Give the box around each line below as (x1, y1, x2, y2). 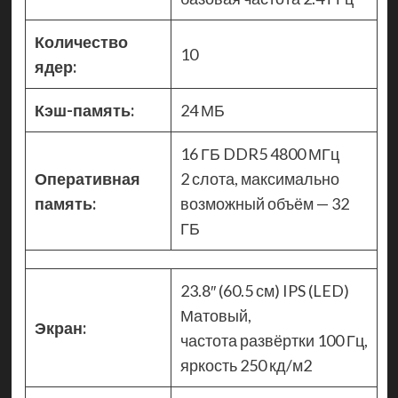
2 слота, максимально (179, 169, 339, 189)
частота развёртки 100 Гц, (179, 330, 368, 351)
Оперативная (34, 169, 140, 189)
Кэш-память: (34, 100, 134, 121)
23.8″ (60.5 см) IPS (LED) (179, 281, 349, 301)
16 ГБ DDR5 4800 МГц (179, 144, 339, 164)
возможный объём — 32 (179, 194, 349, 214)
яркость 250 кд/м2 (179, 355, 312, 376)
